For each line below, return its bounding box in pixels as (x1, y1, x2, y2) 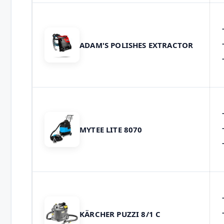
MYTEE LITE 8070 (79, 124, 142, 134)
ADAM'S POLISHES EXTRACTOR (79, 39, 193, 50)
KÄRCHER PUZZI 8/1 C (79, 208, 161, 219)
